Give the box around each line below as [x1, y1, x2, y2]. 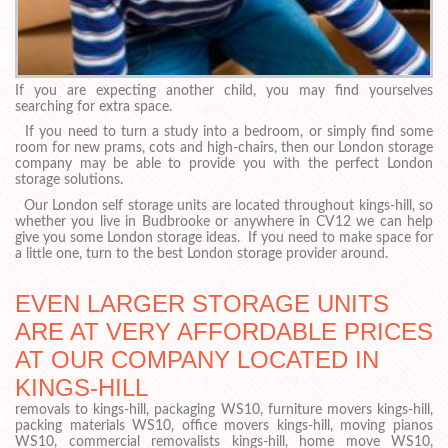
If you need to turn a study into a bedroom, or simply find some [15, 125, 433, 140]
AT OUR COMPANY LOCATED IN [15, 346, 379, 374]
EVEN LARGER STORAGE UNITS [15, 290, 389, 318]
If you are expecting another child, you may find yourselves [15, 83, 433, 98]
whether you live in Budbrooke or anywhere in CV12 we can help [15, 215, 433, 230]
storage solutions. [15, 173, 123, 188]
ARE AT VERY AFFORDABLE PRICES [15, 318, 433, 346]
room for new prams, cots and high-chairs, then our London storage [15, 141, 433, 156]
